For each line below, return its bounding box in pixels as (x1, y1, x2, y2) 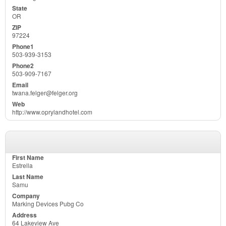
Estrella (12, 160, 33, 169)
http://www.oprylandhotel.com (12, 107, 92, 116)
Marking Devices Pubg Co (12, 199, 84, 208)
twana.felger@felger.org (12, 88, 78, 97)
